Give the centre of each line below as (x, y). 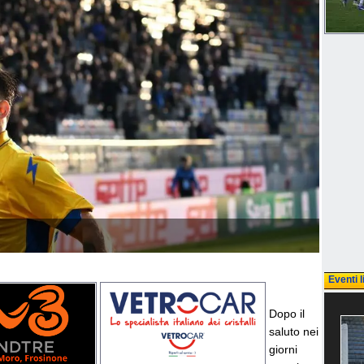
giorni (283, 349)
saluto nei (294, 331)
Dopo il (287, 314)
